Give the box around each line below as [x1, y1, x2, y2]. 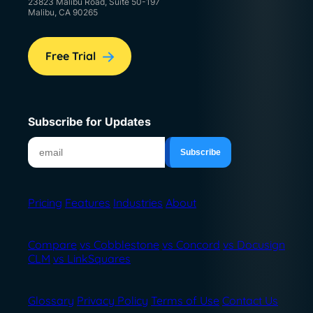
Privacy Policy [77, 293, 148, 307]
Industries [113, 195, 163, 210]
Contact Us [222, 293, 278, 307]
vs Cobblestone [80, 237, 159, 252]
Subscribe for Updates [28, 114, 151, 129]
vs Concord [162, 237, 220, 252]
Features [65, 195, 110, 210]
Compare [28, 237, 77, 252]
